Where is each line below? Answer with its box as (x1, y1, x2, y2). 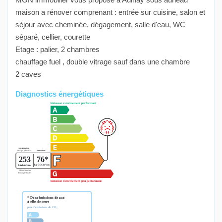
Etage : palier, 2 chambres (15, 45, 100, 54)
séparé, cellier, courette (15, 33, 90, 42)
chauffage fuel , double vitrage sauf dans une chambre (15, 57, 190, 66)
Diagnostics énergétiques (15, 90, 104, 99)
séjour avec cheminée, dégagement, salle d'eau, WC (15, 20, 185, 29)
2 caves (15, 70, 41, 79)
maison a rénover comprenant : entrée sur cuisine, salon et (15, 8, 205, 17)
